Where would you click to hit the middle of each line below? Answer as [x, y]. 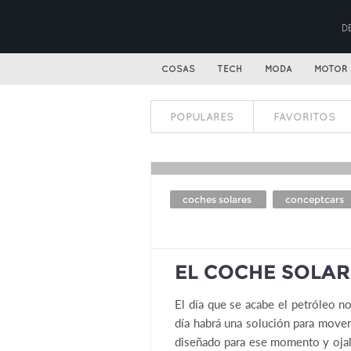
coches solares [218, 199]
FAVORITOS [304, 117]
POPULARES [202, 117]
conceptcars [316, 199]
